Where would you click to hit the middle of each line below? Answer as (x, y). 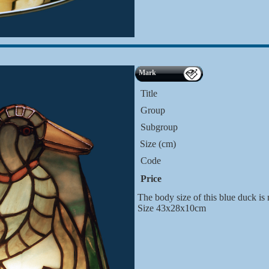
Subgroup (159, 127)
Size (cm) (157, 144)
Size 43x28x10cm (172, 208)
